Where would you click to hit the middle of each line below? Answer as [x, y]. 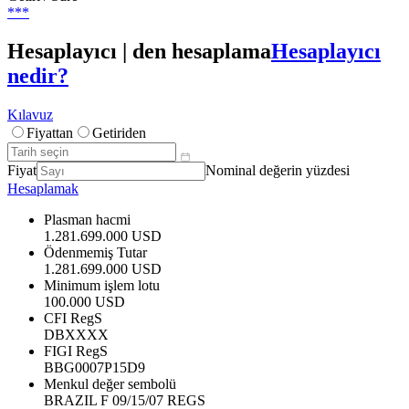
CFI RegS [73, 318]
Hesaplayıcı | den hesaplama [139, 51]
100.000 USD [84, 301]
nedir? [38, 75]
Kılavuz [30, 114]
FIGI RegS [76, 351]
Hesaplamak [43, 188]
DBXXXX [76, 334]
